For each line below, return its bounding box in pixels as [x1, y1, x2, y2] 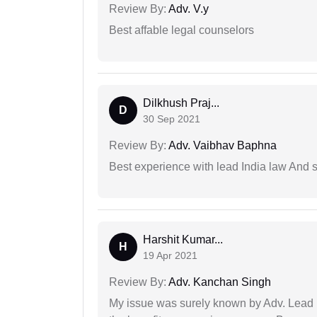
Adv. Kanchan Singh [166, 276, 271, 289]
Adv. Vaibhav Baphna [166, 139, 277, 152]
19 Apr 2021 [143, 250, 197, 262]
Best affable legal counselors [109, 24, 254, 37]
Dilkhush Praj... [143, 97, 219, 110]
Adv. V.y [166, 3, 209, 16]
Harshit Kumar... [143, 234, 223, 246]
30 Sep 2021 [143, 113, 200, 125]
